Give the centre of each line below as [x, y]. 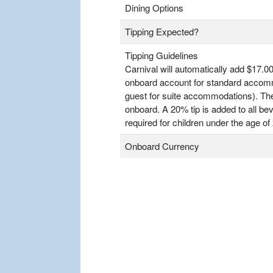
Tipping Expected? [162, 32]
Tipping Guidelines [161, 55]
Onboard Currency [162, 146]
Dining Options [154, 8]
